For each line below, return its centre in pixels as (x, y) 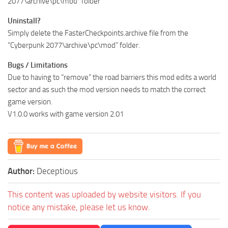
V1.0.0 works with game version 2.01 (66, 114)
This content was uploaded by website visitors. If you (104, 195)
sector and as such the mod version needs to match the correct (107, 90)
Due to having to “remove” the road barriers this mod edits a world (112, 78)
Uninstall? (24, 21)
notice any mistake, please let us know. (79, 207)
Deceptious (57, 171)
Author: (22, 171)
